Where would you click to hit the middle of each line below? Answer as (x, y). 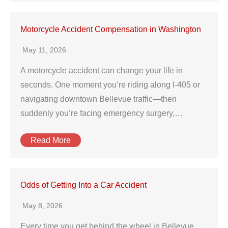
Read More (51, 140)
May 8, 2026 (42, 206)
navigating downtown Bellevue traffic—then (98, 99)
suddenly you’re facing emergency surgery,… (102, 113)
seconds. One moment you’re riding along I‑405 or (110, 85)
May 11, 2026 (44, 50)
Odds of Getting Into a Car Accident (83, 185)
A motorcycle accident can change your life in (102, 70)
